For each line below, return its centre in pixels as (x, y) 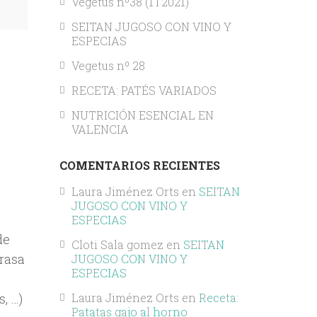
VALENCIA (100, 129)
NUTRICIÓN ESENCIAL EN (142, 115)
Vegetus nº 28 (108, 65)
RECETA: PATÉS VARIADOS (144, 90)
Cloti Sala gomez (117, 245)
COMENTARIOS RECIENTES (139, 165)
